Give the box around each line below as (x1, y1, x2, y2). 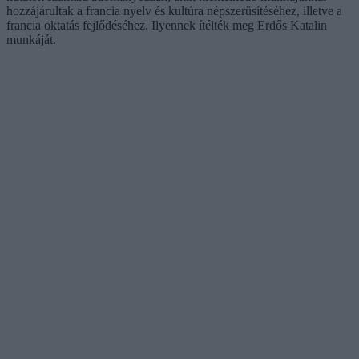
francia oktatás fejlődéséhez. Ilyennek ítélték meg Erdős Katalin (6, 18, 327, 32)
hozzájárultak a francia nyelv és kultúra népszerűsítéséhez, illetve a (6, 3, 342, 18)
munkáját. (6, 32, 56, 46)
